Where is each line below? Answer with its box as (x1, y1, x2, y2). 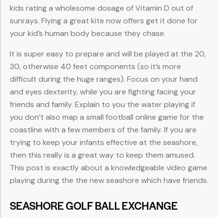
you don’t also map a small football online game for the (10, 112, 204, 123)
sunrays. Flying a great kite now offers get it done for (10, 16, 198, 26)
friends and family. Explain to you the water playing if (10, 99, 195, 110)
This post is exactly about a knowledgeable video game (10, 163, 207, 173)
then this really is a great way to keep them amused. (10, 150, 195, 161)
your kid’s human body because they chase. (10, 28, 165, 39)
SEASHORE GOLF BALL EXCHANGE (10, 198, 178, 213)
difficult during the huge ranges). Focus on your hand (10, 74, 198, 85)
